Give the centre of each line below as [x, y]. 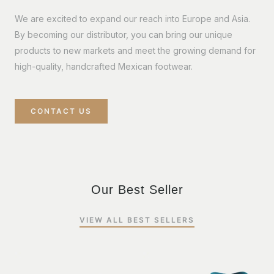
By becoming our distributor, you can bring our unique [124, 34]
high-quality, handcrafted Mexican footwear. [104, 66]
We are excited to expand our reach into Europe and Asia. [132, 18]
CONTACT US [61, 111]
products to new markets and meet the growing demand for [135, 50]
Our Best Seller [137, 189]
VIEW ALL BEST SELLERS [137, 220]
